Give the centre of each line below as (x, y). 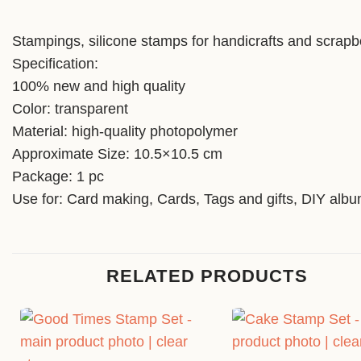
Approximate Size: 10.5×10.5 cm (117, 154)
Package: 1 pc (58, 177)
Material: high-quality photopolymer (125, 132)
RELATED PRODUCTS (207, 276)
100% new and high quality (99, 87)
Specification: (55, 64)
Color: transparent (70, 109)
